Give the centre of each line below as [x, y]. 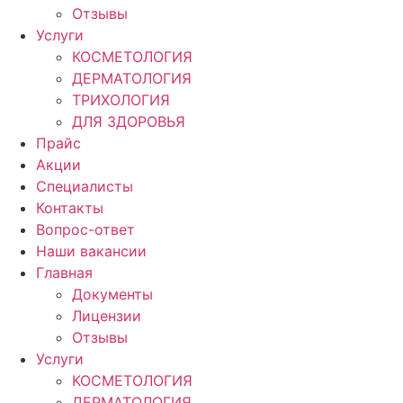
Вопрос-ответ [85, 229]
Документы [112, 294]
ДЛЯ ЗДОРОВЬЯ [129, 121]
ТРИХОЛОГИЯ [121, 100]
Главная [64, 273]
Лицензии [107, 316]
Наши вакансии [91, 251]
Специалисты [85, 186]
